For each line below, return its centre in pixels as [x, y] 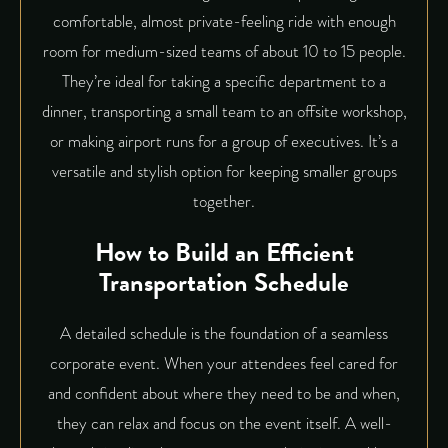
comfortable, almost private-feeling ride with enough [224, 21]
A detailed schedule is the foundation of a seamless [224, 334]
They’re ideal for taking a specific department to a [224, 81]
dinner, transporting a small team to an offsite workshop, [224, 111]
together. [224, 201]
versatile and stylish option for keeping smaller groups [224, 171]
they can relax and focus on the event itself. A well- [224, 424]
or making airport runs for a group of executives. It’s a [224, 141]
